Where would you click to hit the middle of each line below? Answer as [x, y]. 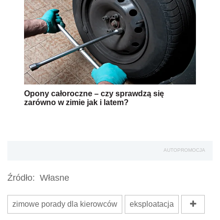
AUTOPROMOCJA [184, 150]
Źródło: [21, 178]
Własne [55, 178]
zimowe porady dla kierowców [65, 204]
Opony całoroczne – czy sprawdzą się [94, 94]
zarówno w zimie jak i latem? [76, 103]
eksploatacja [152, 204]
